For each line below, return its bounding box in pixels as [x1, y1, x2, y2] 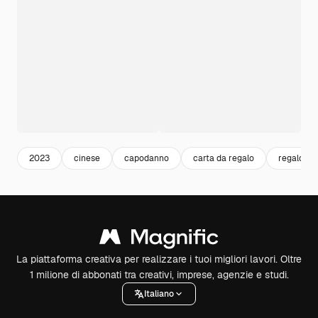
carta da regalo [193, 152, 254, 164]
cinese [74, 152, 100, 164]
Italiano [144, 287, 174, 300]
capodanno [124, 152, 169, 164]
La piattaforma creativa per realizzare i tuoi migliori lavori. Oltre [16, 253, 302, 265]
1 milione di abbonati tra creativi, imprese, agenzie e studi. [29, 268, 289, 281]
